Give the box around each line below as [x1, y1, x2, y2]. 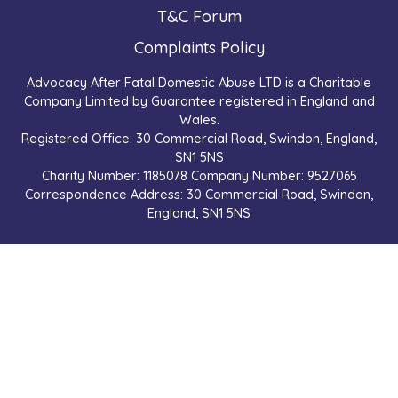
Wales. [179, 112, 219, 129]
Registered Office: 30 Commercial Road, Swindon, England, [21, 131, 377, 147]
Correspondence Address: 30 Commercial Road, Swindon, [25, 187, 373, 203]
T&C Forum [156, 6, 242, 28]
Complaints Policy [133, 37, 265, 59]
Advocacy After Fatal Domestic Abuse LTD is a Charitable [27, 75, 371, 92]
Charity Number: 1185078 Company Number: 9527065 [41, 168, 357, 185]
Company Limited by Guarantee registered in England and [23, 93, 375, 110]
